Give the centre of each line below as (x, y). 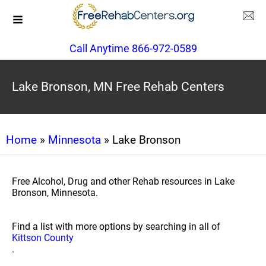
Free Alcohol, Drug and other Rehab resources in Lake (123, 181)
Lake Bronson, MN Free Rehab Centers (118, 87)
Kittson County (43, 238)
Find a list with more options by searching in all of (116, 227)
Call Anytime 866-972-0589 (133, 48)
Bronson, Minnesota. (55, 193)
